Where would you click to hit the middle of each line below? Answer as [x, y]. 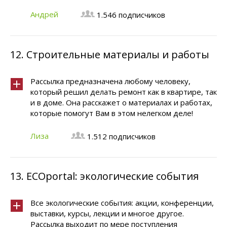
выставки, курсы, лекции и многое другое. [107, 213]
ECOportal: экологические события [112, 176]
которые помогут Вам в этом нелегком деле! [112, 113]
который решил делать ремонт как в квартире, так [124, 92]
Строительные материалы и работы [118, 54]
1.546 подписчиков [131, 15]
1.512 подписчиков [121, 136]
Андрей [44, 14]
